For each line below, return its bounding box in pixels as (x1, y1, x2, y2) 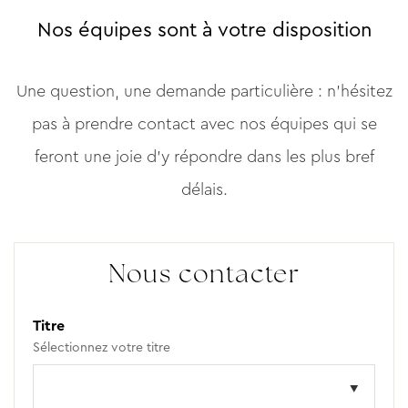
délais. (180, 178, 228, 201)
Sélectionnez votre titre (33, 338, 170, 356)
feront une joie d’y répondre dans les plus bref (34, 145, 374, 168)
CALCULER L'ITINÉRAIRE (117, 50, 291, 72)
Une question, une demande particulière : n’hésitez (15, 79, 393, 103)
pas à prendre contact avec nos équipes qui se (31, 112, 377, 136)
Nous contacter (107, 263, 301, 289)
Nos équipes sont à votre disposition (36, 15, 372, 44)
